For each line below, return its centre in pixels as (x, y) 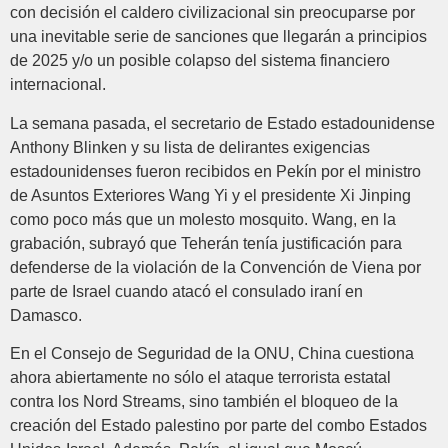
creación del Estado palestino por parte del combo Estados (218, 426)
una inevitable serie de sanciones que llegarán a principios (218, 37)
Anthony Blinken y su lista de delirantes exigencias (190, 147)
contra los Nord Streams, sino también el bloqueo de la (204, 402)
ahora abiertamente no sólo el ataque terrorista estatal (200, 378)
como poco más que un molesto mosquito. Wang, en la (203, 219)
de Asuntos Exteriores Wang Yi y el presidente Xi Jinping (210, 195)
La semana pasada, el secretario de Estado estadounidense (222, 123)
